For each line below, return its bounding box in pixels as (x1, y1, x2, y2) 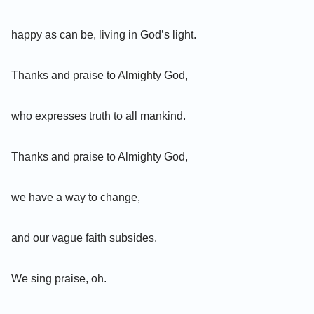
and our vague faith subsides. (11, 231, 157, 244)
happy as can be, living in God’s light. (11, 28, 196, 41)
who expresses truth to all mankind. (11, 109, 186, 122)
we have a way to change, (11, 191, 140, 203)
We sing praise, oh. (11, 272, 107, 285)
